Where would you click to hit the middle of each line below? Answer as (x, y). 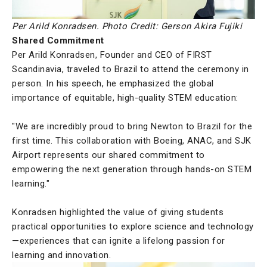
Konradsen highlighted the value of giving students (118, 212)
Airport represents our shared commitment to (108, 155)
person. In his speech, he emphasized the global (113, 84)
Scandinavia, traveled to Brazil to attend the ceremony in (131, 69)
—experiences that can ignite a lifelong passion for (119, 241)
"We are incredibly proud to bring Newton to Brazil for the (132, 127)
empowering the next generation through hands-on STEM (132, 170)
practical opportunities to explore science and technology (133, 227)
